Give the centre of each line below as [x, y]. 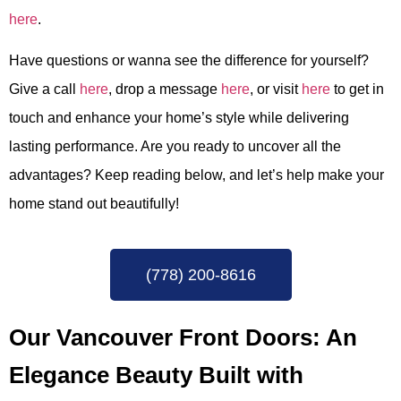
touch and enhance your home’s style [127, 117]
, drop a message [165, 89]
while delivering [297, 117]
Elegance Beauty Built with [156, 375]
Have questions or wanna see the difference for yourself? [189, 60]
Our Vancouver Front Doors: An [183, 338]
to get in [359, 89]
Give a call [44, 89]
